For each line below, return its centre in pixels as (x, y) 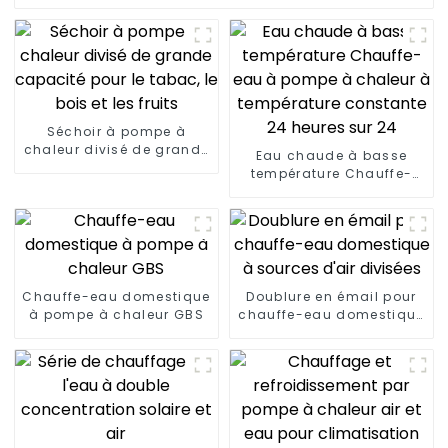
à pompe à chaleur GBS (116, 314)
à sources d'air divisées (331, 332)
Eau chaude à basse (331, 155)
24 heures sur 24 (331, 227)
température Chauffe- (331, 173)
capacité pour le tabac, (116, 167)
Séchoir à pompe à (116, 131)
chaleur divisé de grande (116, 149)
